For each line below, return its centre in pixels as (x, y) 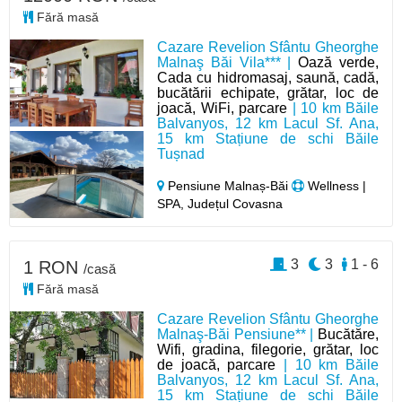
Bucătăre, (348, 334)
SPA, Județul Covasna (220, 204)
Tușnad (181, 154)
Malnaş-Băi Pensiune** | (237, 334)
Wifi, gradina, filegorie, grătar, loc (268, 350)
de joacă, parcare (217, 365)
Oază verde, (338, 62)
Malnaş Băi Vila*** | (228, 62)
